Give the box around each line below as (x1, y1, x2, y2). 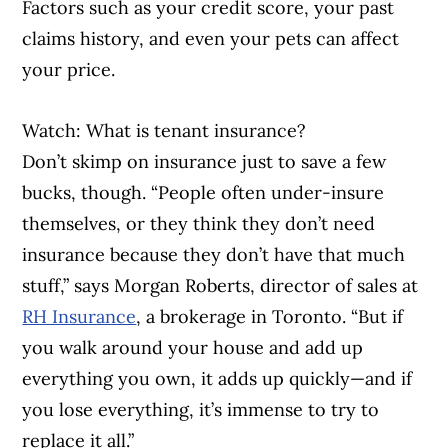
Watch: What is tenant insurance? (22, 119, 307, 143)
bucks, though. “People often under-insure (22, 181, 385, 205)
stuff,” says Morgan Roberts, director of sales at (22, 274, 419, 298)
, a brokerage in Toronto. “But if (136, 305, 404, 329)
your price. (22, 58, 116, 82)
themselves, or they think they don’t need (22, 212, 376, 236)
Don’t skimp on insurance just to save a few (22, 150, 387, 174)
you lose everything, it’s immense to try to (22, 398, 380, 422)
